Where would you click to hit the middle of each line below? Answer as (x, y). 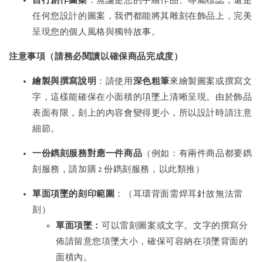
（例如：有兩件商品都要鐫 (197, 154)
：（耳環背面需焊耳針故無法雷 (179, 194)
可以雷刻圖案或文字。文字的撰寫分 (175, 226)
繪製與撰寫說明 (65, 82)
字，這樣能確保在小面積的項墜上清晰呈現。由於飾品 (142, 97)
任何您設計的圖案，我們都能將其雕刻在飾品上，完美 (142, 16)
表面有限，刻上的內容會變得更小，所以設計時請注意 (142, 113)
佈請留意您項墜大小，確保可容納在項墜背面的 (152, 242)
